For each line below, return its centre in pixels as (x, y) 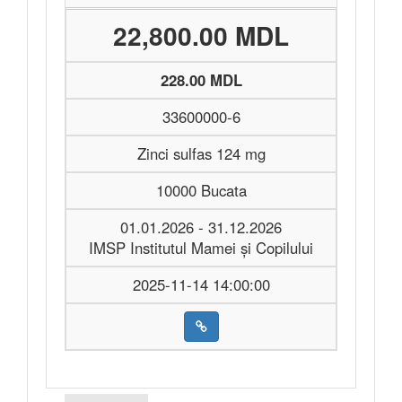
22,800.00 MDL (201, 35)
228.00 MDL (201, 80)
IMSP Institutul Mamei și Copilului (201, 248)
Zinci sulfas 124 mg (201, 153)
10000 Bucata (201, 190)
